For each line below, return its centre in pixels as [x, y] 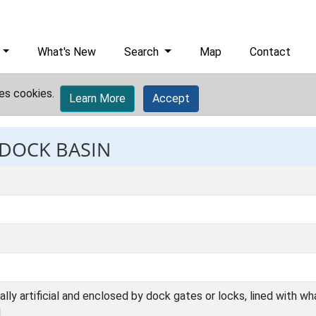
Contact [271, 52]
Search [143, 52]
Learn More [97, 98]
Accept [171, 98]
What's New [67, 52]
